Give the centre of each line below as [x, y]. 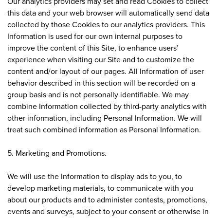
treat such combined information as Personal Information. [104, 129]
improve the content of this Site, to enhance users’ [93, 47]
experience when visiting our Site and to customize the [101, 59]
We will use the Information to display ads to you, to [95, 176]
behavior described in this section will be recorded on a [101, 82]
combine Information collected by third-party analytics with [107, 106]
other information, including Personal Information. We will [105, 118]
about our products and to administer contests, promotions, [107, 199]
